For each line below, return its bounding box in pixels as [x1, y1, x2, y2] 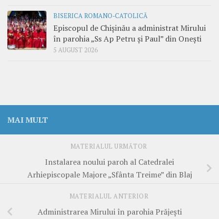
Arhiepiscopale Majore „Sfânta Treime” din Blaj [27, 169, 192, 180]
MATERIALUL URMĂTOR [70, 142, 149, 151]
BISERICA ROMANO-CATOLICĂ [53, 11, 148, 20]
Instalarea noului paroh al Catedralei [45, 156, 174, 168]
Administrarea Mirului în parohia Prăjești [37, 206, 182, 218]
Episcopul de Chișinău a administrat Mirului [53, 22, 206, 33]
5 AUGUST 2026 [53, 45, 98, 54]
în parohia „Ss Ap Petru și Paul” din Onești [53, 33, 201, 44]
